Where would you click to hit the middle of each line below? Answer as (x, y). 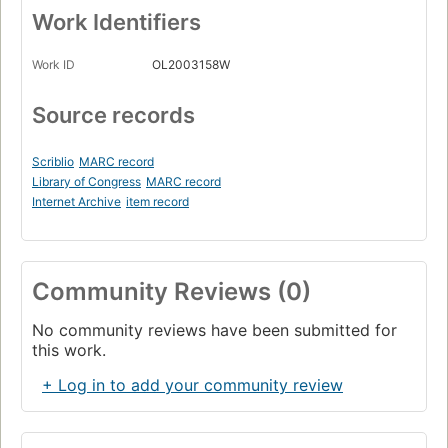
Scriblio (53, 161)
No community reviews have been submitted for (214, 329)
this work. (69, 349)
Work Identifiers (116, 21)
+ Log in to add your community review (192, 384)
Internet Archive (76, 201)
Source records (113, 114)
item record (157, 201)
